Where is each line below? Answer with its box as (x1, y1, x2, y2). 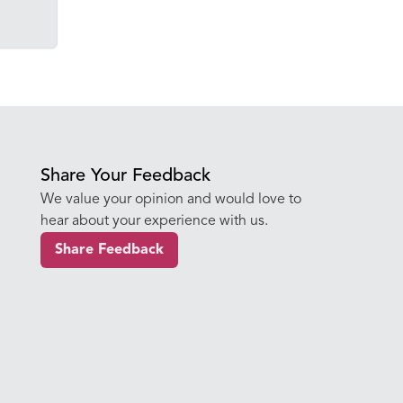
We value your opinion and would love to (40, 193, 302, 207)
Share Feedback (55, 243, 165, 257)
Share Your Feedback (40, 167, 211, 185)
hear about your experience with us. (40, 214, 269, 228)
